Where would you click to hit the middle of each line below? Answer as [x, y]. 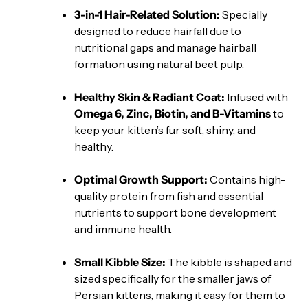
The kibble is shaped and [229, 262]
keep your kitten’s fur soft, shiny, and [165, 130]
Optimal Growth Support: [141, 179]
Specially [244, 14]
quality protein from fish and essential [169, 196]
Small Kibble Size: [120, 262]
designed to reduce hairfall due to [158, 31]
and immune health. [123, 229]
